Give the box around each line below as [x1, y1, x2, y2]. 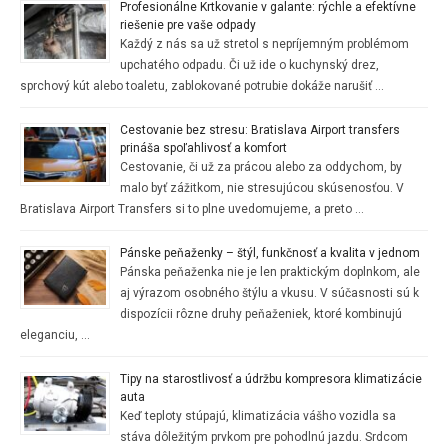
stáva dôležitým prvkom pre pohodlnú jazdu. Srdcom [120, 429, 408, 444]
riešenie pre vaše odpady [120, 17, 256, 32]
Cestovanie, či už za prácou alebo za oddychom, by [120, 159, 402, 174]
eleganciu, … [20, 327, 90, 342]
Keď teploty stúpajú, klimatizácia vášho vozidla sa [120, 408, 396, 423]
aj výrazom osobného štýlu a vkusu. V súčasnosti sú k [120, 285, 419, 300]
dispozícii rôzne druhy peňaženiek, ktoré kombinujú [120, 306, 402, 321]
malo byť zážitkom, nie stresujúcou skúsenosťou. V [120, 180, 404, 195]
